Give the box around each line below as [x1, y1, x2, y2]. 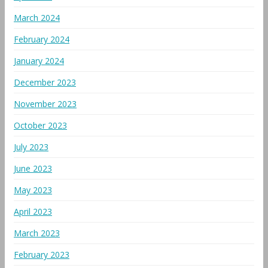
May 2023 [14, 184, 52, 196]
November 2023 [14, 98, 77, 109]
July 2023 [14, 141, 48, 153]
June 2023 [14, 163, 52, 174]
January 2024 [14, 55, 64, 66]
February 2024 [14, 33, 69, 45]
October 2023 [14, 120, 67, 131]
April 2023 [14, 206, 52, 217]
